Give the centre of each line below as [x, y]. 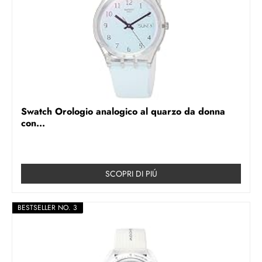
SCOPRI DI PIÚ [131, 174]
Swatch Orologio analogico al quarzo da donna [123, 112]
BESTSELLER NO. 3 [47, 208]
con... [33, 123]
